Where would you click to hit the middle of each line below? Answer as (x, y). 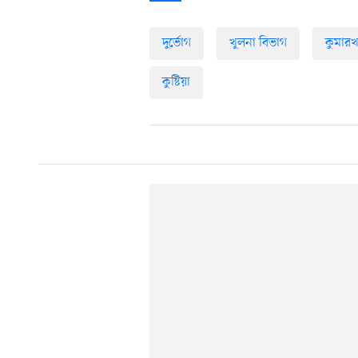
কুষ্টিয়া (176, 83)
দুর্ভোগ (177, 44)
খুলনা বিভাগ (258, 44)
